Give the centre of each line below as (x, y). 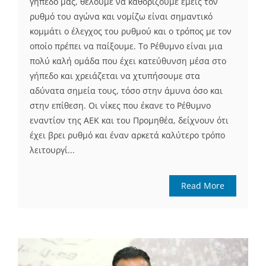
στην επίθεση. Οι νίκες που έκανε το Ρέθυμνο (120, 106)
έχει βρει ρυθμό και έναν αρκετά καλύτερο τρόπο (127, 135)
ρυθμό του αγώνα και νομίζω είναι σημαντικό (121, 17)
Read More (203, 186)
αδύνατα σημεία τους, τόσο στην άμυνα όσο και (126, 91)
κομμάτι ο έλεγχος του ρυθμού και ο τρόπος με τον (131, 31)
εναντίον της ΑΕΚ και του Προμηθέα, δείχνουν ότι (129, 121)
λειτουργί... (52, 150)
